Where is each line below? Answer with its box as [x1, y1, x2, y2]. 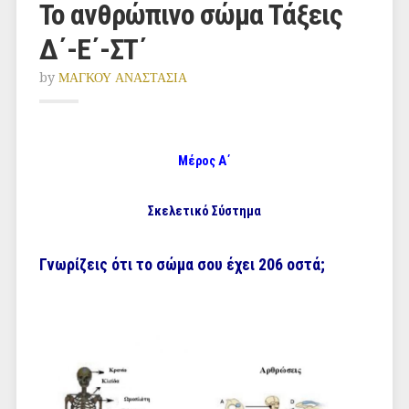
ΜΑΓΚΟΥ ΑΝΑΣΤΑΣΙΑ [58, 70, 187, 85]
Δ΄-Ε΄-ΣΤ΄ [38, 32, 147, 67]
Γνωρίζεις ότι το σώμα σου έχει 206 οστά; [38, 256, 325, 274]
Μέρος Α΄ [178, 153, 231, 169]
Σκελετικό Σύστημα [148, 204, 261, 219]
